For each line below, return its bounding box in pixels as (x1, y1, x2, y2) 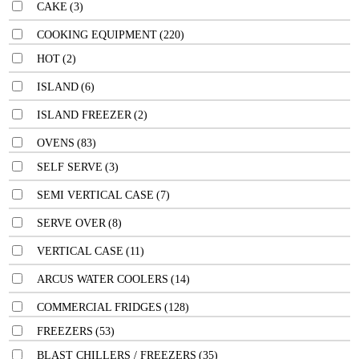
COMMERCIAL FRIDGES (37, 301, 162, 313)
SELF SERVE (37, 160, 103, 173)
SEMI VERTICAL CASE (37, 188, 154, 201)
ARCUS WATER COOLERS (37, 272, 168, 285)
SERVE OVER (37, 216, 106, 229)
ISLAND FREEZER (37, 108, 131, 121)
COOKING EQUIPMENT (37, 28, 157, 41)
